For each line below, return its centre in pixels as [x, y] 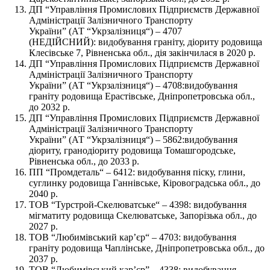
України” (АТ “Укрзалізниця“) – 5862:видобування [133, 139]
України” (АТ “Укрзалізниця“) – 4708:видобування [133, 85]
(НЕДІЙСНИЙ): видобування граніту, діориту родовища [146, 42]
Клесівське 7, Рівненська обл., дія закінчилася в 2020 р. [142, 52]
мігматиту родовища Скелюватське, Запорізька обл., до [143, 215]
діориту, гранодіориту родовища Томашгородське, [132, 150]
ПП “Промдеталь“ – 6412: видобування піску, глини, [137, 172]
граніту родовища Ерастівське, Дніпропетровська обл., [142, 96]
